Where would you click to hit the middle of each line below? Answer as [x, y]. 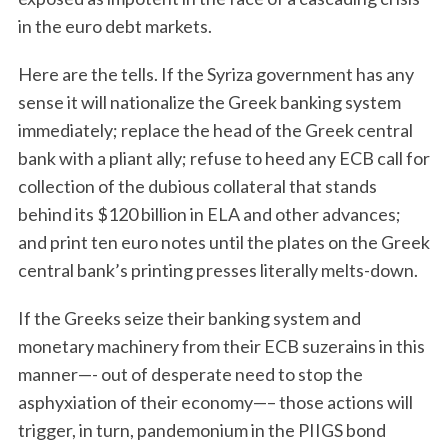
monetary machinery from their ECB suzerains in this [221, 346]
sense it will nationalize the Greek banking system [209, 102]
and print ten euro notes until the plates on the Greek [223, 242]
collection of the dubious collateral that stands [197, 186]
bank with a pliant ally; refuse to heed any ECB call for [223, 158]
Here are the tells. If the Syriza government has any [215, 74]
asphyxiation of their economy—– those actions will [215, 402]
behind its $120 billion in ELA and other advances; [209, 214]
